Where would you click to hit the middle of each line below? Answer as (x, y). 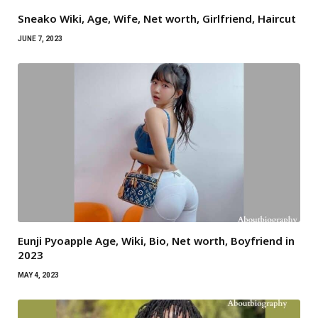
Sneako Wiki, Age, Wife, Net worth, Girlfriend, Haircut (157, 19)
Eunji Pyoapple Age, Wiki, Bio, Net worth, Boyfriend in (156, 241)
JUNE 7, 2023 (40, 39)
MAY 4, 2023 (38, 275)
